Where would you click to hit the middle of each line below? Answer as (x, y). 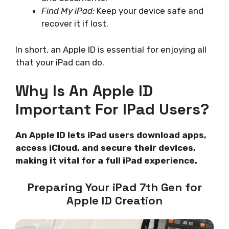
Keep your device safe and (149, 11)
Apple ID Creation (114, 200)
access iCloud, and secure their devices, (106, 148)
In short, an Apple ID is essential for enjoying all (111, 49)
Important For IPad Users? (112, 109)
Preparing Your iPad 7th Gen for (114, 187)
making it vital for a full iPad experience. (106, 161)
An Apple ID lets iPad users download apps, (111, 135)
